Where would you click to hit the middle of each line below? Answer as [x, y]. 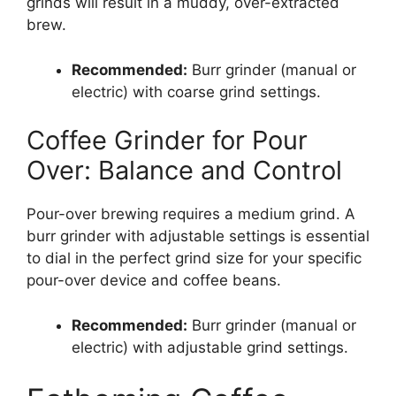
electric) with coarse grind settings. [196, 91]
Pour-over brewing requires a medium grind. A [191, 214]
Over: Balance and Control [184, 171]
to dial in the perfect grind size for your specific [194, 259]
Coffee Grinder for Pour [167, 141]
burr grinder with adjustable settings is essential [198, 236]
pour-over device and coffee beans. [154, 281]
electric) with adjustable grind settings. [210, 347]
